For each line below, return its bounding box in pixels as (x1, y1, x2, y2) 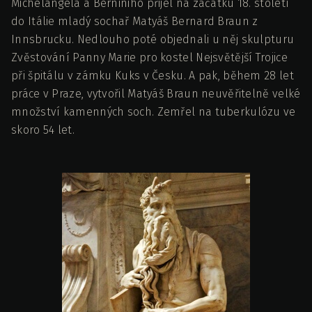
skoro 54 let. (11, 123, 75, 137)
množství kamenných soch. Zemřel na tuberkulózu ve (11, 105, 296, 119)
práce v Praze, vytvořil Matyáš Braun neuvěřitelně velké (11, 87, 301, 101)
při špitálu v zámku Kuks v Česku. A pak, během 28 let (11, 69, 294, 83)
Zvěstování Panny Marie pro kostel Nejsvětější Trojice (11, 51, 288, 65)
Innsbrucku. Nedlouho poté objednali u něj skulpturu (11, 33, 295, 47)
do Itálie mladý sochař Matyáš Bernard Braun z (11, 15, 258, 29)
